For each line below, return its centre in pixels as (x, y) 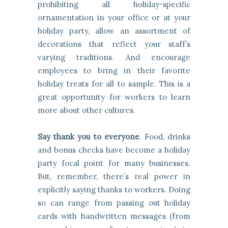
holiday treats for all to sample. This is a (114, 84)
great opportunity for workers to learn (114, 97)
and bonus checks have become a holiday (114, 150)
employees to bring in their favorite (114, 71)
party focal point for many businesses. (114, 163)
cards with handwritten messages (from (114, 216)
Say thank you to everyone (89, 137)
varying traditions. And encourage (114, 58)
